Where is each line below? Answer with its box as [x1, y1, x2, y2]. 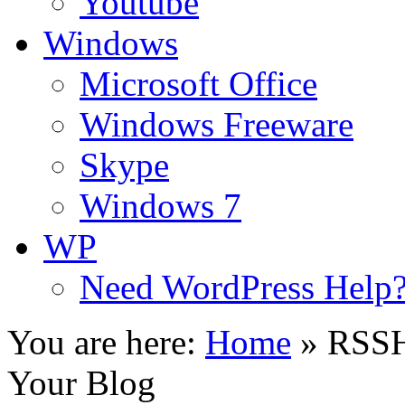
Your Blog [7, 363, 155, 402]
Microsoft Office [80, 64, 317, 103]
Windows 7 [80, 186, 241, 225]
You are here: [7, 323, 196, 362]
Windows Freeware [80, 105, 353, 144]
